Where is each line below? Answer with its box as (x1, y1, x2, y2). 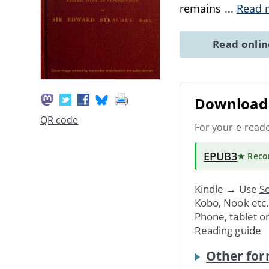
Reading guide (195, 223, 261, 237)
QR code (40, 113, 79, 127)
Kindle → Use (195, 181, 259, 196)
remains (180, 1, 225, 16)
